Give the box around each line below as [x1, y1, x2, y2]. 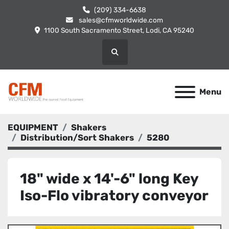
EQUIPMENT [8, 122, 58, 132]
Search [114, 52, 137, 61]
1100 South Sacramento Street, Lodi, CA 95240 [44, 26, 194, 34]
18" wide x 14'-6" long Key [20, 170, 198, 187]
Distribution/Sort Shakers [20, 132, 134, 143]
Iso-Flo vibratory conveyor [20, 187, 209, 204]
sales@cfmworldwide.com [77, 16, 163, 24]
